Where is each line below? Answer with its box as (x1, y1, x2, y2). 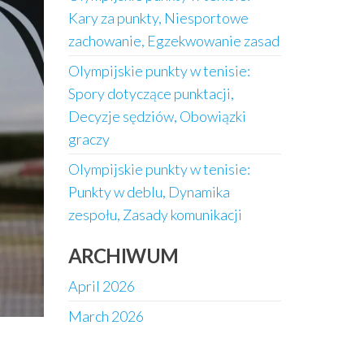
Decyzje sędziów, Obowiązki (67, 107, 246, 125)
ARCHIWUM (67, 244, 179, 267)
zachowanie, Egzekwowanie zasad (67, 32, 279, 50)
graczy (67, 130, 110, 148)
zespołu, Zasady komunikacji (67, 206, 242, 223)
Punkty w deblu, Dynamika (67, 183, 230, 201)
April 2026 (67, 277, 135, 295)
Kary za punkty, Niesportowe (67, 9, 249, 27)
